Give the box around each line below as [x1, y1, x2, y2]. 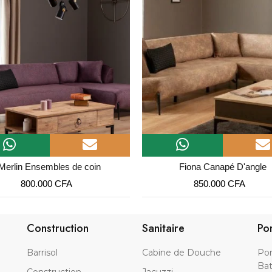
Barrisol [27, 246, 58, 258]
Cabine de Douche [142, 246, 221, 258]
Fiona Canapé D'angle [178, 161, 267, 172]
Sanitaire [142, 220, 185, 236]
